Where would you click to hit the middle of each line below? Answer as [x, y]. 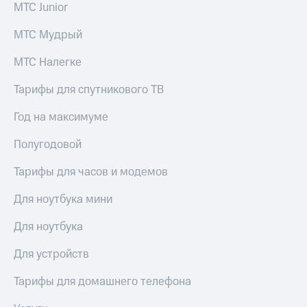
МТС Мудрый [48, 35]
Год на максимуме [61, 117]
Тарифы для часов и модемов [91, 172]
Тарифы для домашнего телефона [102, 281]
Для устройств [51, 254]
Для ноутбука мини [63, 199]
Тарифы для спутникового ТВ [89, 89]
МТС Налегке [48, 62]
